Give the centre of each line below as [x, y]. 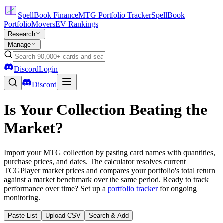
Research [22, 34]
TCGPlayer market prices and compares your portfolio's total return [110, 170]
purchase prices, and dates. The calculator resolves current [95, 161]
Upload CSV [63, 215]
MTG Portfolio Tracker [115, 15]
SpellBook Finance [48, 15]
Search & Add [109, 215]
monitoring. [22, 197]
